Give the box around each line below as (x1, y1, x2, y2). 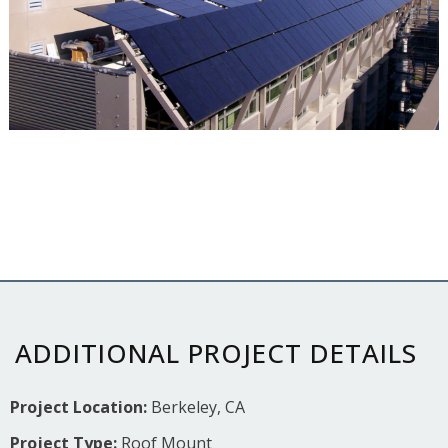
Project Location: (10, 395, 151, 418)
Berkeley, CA (151, 395, 245, 418)
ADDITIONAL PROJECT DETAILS (15, 334, 417, 371)
